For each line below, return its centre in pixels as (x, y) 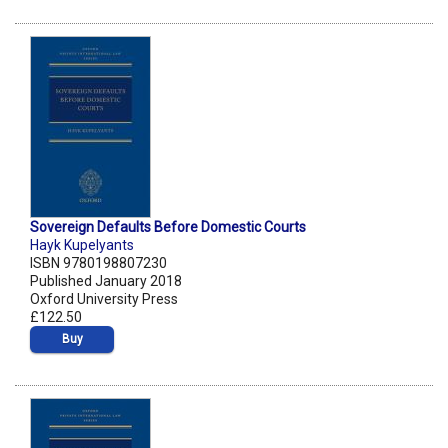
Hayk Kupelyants (82, 245)
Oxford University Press (104, 299)
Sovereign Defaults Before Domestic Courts (168, 227)
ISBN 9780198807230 (98, 263)
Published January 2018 (106, 281)
